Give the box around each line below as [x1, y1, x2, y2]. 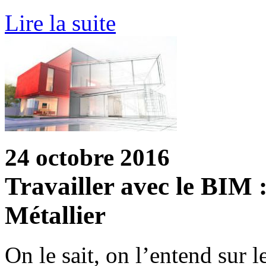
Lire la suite [5, 10, 116, 36]
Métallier [5, 201, 106, 230]
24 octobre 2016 [5, 144, 170, 172]
